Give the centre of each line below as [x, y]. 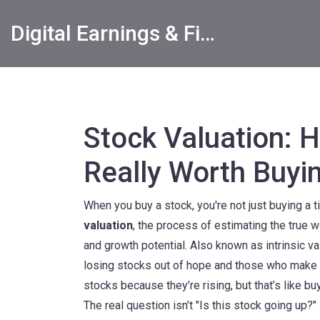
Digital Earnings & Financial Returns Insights [207, 33]
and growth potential [134, 245]
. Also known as [225, 245]
